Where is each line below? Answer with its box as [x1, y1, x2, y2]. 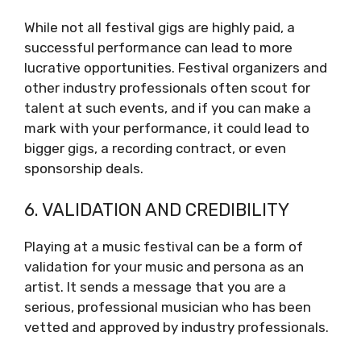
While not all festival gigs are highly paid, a [24, 19, 295, 35]
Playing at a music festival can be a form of [24, 238, 303, 255]
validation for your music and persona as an [24, 258, 304, 275]
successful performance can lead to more [24, 39, 293, 56]
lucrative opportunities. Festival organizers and [24, 60, 327, 76]
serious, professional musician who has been [24, 298, 311, 315]
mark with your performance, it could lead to [24, 120, 309, 136]
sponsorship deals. [24, 160, 143, 176]
